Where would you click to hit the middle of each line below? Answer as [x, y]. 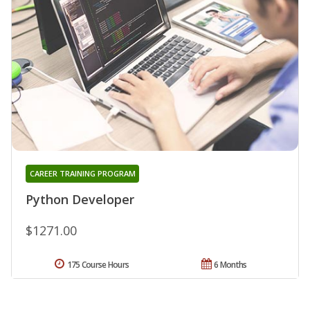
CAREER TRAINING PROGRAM [82, 174]
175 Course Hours [98, 265]
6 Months [230, 265]
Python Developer [80, 200]
